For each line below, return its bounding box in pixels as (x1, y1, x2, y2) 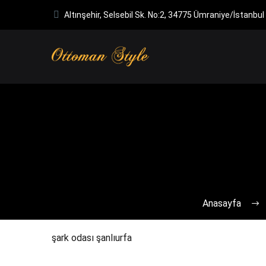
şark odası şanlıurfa (52, 232, 132, 243)
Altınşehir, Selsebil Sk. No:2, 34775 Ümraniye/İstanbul (64, 10, 265, 20)
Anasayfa (202, 198, 241, 209)
